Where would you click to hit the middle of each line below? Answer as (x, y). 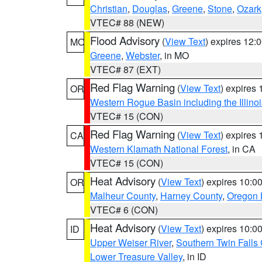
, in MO (174, 55)
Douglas (150, 8)
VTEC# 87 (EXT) (125, 69)
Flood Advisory (125, 40)
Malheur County (123, 196)
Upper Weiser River (131, 242)
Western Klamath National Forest (159, 149)
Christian (109, 8)
